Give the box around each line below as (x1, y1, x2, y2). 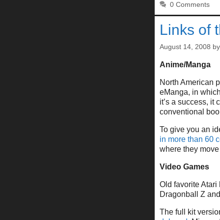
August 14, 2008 (160, 43, 211, 51)
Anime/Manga (160, 60, 211, 69)
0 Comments (170, 1, 210, 9)
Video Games (160, 163, 209, 171)
